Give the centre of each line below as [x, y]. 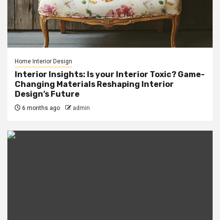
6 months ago [40, 108]
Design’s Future [47, 94]
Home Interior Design [43, 61]
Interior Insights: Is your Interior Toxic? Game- [110, 74]
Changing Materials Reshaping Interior [94, 84]
